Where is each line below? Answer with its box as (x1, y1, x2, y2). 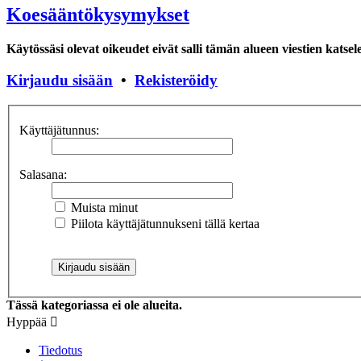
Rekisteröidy (135, 72, 218, 89)
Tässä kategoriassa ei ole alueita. (6, 298, 182, 313)
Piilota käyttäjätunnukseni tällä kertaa (68, 217, 259, 231)
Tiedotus (39, 343, 82, 358)
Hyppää (6, 315, 47, 330)
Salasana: (19, 168, 67, 182)
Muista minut (68, 201, 138, 215)
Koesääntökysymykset (6, 4, 189, 26)
